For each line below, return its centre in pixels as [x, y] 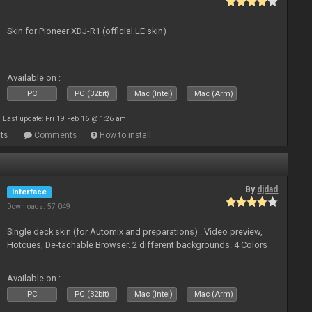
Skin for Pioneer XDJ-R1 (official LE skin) [87, 31]
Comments [55, 135]
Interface [30, 192]
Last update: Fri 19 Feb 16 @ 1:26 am [64, 119]
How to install [125, 135]
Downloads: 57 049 [39, 206]
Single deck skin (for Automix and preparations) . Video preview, [135, 232]
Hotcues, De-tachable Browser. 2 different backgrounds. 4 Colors [138, 245]
